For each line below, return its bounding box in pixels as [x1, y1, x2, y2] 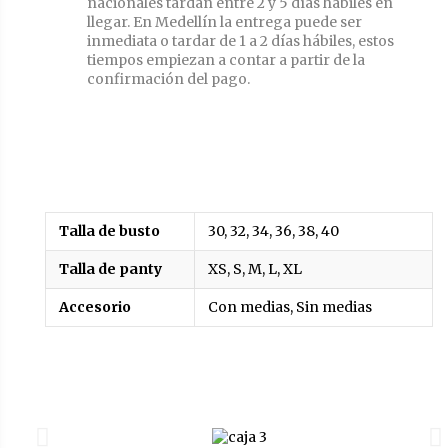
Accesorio [58, 298, 131, 317]
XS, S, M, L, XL [207, 260, 302, 279]
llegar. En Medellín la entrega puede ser [87, 13, 362, 32]
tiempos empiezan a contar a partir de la [87, 51, 365, 70]
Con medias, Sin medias [207, 298, 372, 317]
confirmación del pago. [87, 70, 250, 89]
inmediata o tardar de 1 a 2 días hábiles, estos [87, 32, 394, 51]
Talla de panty [58, 260, 162, 279]
